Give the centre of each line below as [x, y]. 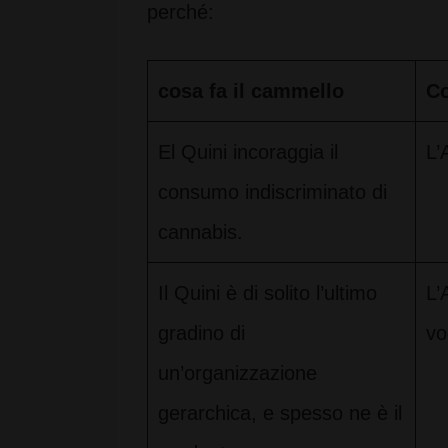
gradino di [201, 333]
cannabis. [200, 232]
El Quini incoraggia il [248, 152]
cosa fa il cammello [251, 91]
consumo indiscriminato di [272, 192]
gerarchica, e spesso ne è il [280, 413]
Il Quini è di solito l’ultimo [267, 293]
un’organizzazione [237, 373]
